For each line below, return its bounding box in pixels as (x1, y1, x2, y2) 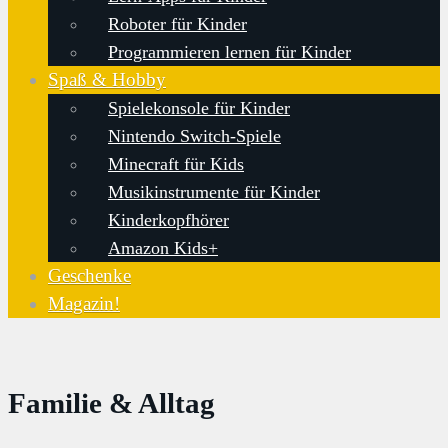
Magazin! (48, 292, 120, 314)
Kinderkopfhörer (108, 209, 229, 230)
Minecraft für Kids (108, 153, 244, 174)
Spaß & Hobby (48, 68, 166, 90)
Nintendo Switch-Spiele (108, 125, 281, 146)
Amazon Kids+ (108, 237, 218, 258)
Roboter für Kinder (108, 13, 247, 34)
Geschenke (48, 264, 131, 286)
